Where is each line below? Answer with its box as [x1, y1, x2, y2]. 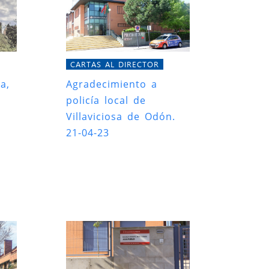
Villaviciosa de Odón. [66, 109, 176, 123]
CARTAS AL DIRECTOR [70, 58, 159, 69]
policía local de [66, 93, 147, 107]
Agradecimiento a [66, 77, 158, 91]
